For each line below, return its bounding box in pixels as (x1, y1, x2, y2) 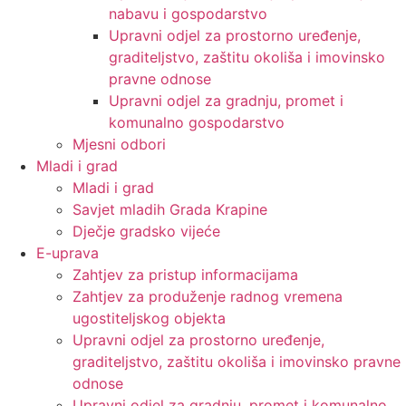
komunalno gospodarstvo (109, 113, 285, 132)
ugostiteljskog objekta (72, 309, 226, 328)
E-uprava (36, 244, 99, 263)
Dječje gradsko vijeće (72, 222, 220, 241)
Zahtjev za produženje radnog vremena (72, 287, 343, 306)
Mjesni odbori (72, 135, 166, 154)
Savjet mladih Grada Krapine (72, 200, 267, 219)
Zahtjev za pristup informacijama (72, 266, 298, 285)
